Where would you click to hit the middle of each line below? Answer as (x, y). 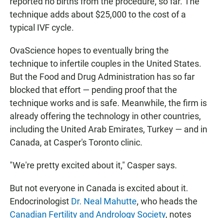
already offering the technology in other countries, (105, 116)
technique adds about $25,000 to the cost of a (98, 15)
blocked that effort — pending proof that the (93, 90)
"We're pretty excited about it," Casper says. (93, 165)
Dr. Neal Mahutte (104, 201)
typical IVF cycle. (42, 28)
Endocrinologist (40, 201)
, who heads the (167, 201)
